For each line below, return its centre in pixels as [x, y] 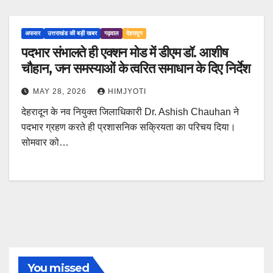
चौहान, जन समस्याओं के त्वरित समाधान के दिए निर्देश [136, 69]
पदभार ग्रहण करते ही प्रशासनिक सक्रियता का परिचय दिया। [129, 127]
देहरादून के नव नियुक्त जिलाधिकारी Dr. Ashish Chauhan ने [130, 112]
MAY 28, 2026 [61, 92]
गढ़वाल [112, 34]
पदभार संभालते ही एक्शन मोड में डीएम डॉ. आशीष [125, 53]
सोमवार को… [45, 143]
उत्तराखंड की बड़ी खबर [72, 34]
